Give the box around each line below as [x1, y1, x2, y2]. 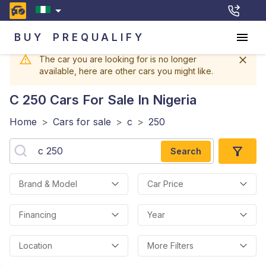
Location [19, 240, 52, 251]
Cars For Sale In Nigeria [46, 92, 197, 107]
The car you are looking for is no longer [39, 54, 197, 64]
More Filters [147, 240, 194, 251]
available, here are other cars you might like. [39, 66, 213, 76]
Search [170, 145, 201, 156]
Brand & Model [19, 179, 77, 189]
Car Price [147, 179, 183, 189]
